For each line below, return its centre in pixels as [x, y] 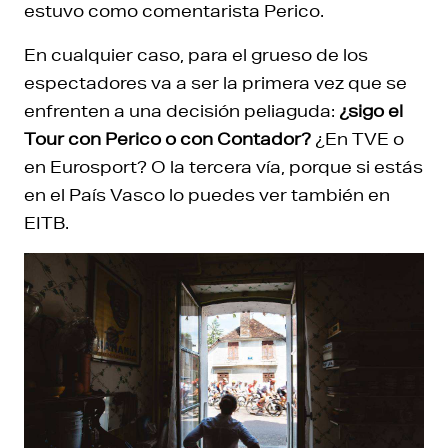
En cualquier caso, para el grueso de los [196, 54]
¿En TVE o [357, 138]
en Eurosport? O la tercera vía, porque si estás [223, 166]
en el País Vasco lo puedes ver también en [207, 194]
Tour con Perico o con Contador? [167, 138]
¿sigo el [371, 110]
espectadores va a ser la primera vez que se [215, 82]
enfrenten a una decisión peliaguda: [181, 110]
